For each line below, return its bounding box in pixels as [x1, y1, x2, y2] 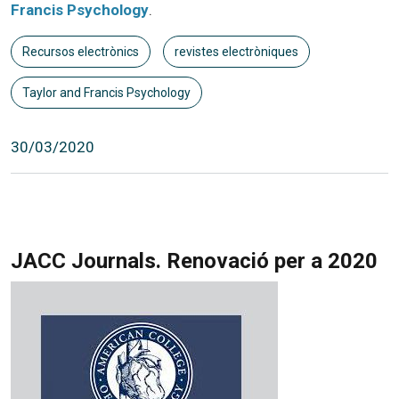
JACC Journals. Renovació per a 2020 [11, 248, 378, 273]
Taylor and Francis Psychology [22, 85, 191, 100]
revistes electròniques [174, 44, 298, 59]
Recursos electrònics [22, 44, 139, 59]
